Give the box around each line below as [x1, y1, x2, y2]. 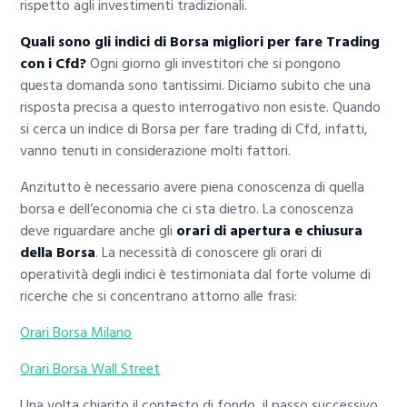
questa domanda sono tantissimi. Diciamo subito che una [20, 74, 372, 98]
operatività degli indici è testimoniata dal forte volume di [20, 263, 372, 287]
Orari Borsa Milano [20, 321, 133, 345]
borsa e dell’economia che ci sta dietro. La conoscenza [20, 197, 354, 222]
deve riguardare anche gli [20, 219, 177, 243]
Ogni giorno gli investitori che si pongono [86, 52, 342, 76]
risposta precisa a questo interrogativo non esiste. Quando [20, 95, 382, 120]
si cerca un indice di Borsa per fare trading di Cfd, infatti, [20, 117, 369, 142]
